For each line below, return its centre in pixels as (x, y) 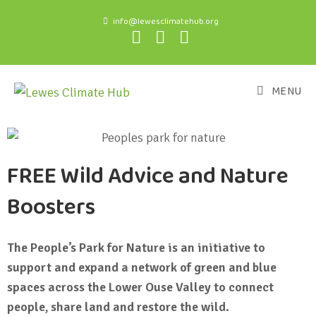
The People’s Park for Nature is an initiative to (136, 247)
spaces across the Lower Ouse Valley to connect (140, 287)
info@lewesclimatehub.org (165, 22)
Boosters (51, 207)
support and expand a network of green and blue (142, 267)
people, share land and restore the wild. (118, 306)
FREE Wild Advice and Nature (148, 176)
